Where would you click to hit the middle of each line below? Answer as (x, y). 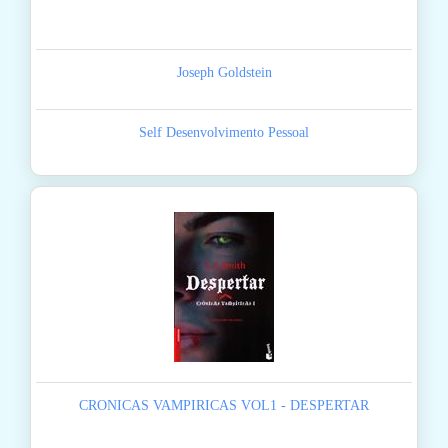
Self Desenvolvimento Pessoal (224, 133)
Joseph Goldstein (224, 73)
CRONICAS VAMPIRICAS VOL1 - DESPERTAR (224, 406)
